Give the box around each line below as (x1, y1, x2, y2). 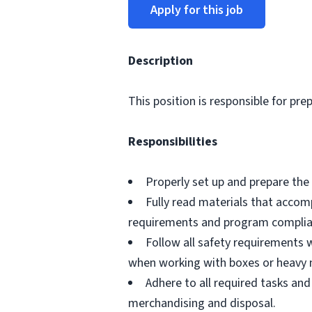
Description (128, 52, 193, 70)
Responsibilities (128, 133, 217, 150)
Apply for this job (150, 1, 243, 19)
